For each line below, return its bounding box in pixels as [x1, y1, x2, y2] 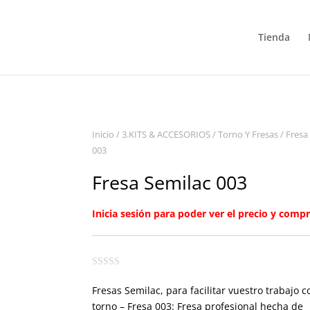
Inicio [91, 128, 114, 140]
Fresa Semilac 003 [91, 170, 247, 196]
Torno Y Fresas [217, 128, 278, 140]
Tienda [257, 30, 290, 44]
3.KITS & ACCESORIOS [121, 128, 210, 140]
